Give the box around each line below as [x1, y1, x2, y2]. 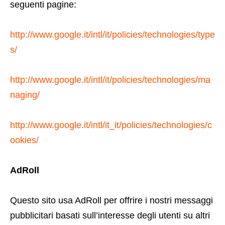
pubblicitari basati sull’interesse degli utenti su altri [10, 210, 210, 220]
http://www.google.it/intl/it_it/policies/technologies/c [10, 120, 212, 130]
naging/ [10, 90, 40, 100]
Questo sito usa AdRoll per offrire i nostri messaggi [10, 195, 213, 205]
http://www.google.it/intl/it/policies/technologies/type [10, 30, 215, 40]
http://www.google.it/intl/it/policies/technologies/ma [10, 75, 210, 85]
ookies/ [10, 135, 39, 145]
